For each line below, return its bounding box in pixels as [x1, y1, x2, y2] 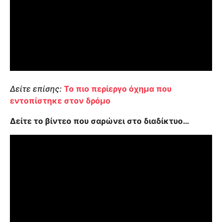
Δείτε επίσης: [10, 84, 62, 94]
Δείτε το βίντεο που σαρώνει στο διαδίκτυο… [10, 115, 189, 126]
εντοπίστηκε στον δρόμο [10, 96, 111, 106]
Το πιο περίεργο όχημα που [64, 84, 171, 94]
